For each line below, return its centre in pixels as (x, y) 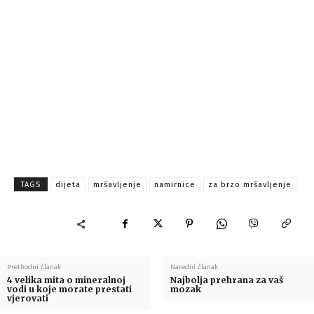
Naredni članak (194, 267)
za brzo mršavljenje (250, 185)
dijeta (68, 185)
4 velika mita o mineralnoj (66, 280)
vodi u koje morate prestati (69, 289)
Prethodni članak (34, 267)
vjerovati (28, 299)
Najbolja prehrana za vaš (226, 280)
